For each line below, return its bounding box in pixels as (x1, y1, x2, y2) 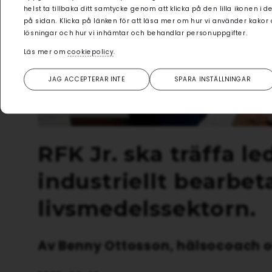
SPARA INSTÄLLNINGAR (174, 75, 251, 84)
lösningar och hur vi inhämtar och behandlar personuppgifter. (24, 29, 248, 38)
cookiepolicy (67, 47, 114, 56)
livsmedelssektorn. (38, 195, 256, 222)
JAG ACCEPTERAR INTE (48, 75, 125, 84)
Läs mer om (24, 47, 68, 56)
